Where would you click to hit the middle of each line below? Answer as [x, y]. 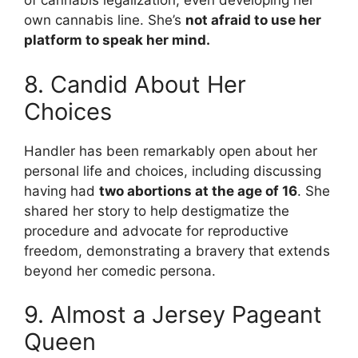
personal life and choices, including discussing [173, 171]
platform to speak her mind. [117, 40]
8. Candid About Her [135, 84]
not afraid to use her [253, 20]
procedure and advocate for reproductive [156, 231]
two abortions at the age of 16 [198, 191]
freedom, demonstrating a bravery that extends [177, 251]
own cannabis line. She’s [105, 20]
